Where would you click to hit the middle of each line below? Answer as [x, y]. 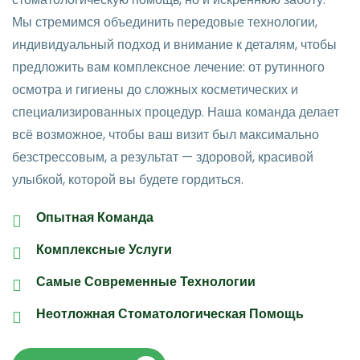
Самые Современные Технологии [146, 282]
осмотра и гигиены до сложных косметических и [155, 90]
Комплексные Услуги [104, 250]
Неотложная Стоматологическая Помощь [170, 314]
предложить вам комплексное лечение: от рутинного [168, 67]
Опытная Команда [95, 218]
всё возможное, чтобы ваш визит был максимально [166, 135]
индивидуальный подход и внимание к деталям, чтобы [174, 45]
